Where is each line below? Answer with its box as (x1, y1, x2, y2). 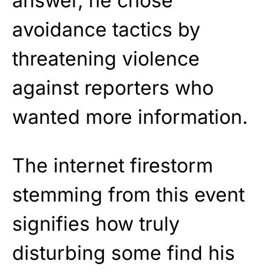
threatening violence (12, 47, 200, 71)
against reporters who (12, 76, 214, 100)
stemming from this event (12, 183, 245, 207)
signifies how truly (12, 212, 180, 236)
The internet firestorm (12, 154, 213, 178)
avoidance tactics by (12, 18, 200, 42)
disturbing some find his (12, 241, 235, 265)
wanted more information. (12, 105, 248, 129)
